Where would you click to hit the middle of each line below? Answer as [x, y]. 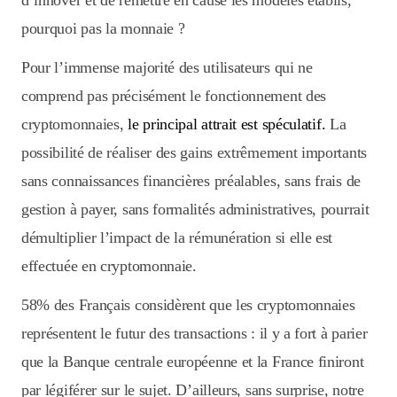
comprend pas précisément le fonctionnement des [174, 96]
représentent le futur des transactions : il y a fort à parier [195, 334]
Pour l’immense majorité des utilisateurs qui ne [167, 68]
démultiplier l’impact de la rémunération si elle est [177, 238]
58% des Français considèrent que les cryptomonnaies [188, 305]
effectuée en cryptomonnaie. [109, 266]
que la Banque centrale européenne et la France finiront [193, 362]
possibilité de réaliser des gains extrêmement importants [194, 153]
